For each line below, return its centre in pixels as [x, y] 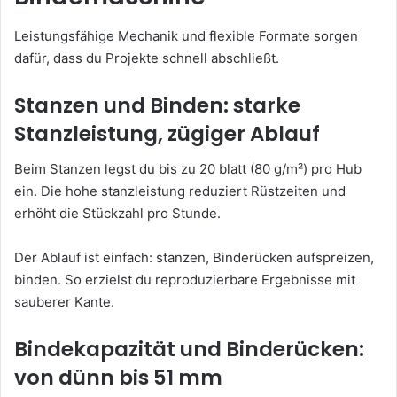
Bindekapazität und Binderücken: [189, 350]
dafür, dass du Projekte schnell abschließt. [147, 58]
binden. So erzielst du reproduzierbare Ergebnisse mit [185, 280]
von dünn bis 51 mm [118, 378]
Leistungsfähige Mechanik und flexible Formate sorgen [186, 35]
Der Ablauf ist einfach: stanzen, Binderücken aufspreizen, [194, 258]
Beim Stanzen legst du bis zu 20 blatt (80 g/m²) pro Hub [188, 169]
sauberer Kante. [64, 302]
